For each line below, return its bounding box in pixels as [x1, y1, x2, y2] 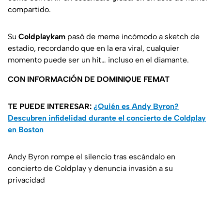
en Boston [8, 125, 44, 135]
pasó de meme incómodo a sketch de [65, 32, 200, 42]
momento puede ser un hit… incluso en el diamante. [8, 55, 189, 65]
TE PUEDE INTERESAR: [8, 102, 93, 111]
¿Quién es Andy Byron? [93, 102, 179, 111]
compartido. [8, 5, 51, 15]
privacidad [8, 175, 45, 185]
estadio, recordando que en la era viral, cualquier [8, 44, 179, 53]
